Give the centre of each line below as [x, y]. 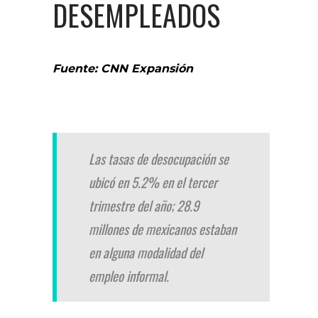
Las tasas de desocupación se [159, 158]
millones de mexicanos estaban [163, 229]
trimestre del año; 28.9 [144, 205]
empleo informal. [129, 275]
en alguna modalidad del [146, 252]
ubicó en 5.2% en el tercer [153, 182]
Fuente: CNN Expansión [123, 68]
